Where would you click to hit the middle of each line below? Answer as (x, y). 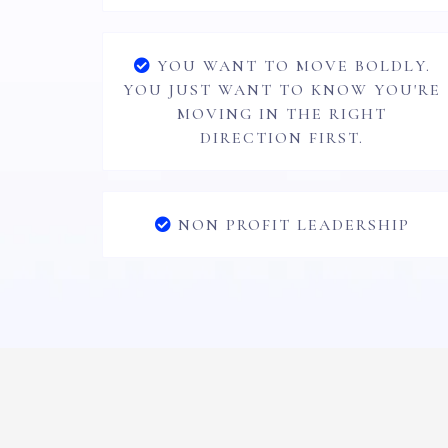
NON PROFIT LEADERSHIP (293, 225)
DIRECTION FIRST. (282, 138)
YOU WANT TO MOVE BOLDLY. (293, 66)
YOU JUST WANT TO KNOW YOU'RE (282, 90)
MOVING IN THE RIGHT (282, 114)
